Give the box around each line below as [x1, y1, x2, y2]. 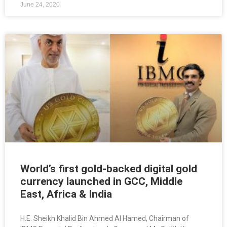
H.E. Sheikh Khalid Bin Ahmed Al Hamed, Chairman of [20, 214, 189, 223]
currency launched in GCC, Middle [20, 175, 182, 188]
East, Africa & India [20, 188, 112, 201]
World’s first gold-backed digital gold [20, 163, 197, 175]
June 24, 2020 [20, 1, 60, 9]
